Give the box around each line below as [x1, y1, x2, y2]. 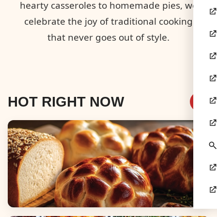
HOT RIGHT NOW [8, 93, 124, 109]
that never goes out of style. [47, 31, 170, 44]
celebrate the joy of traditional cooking [24, 15, 193, 28]
